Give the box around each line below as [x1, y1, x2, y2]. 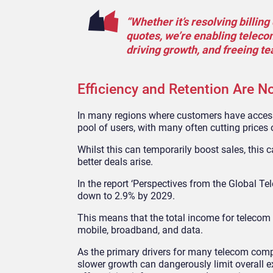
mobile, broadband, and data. [77, 224, 203, 236]
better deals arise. [77, 156, 153, 168]
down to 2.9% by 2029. [77, 190, 175, 202]
